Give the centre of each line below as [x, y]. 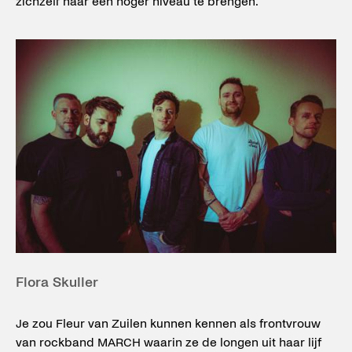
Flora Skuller [57, 282]
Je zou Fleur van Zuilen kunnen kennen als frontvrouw [168, 323]
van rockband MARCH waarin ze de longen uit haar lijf [169, 342]
